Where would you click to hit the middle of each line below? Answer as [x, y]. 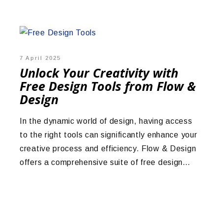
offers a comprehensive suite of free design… [105, 163]
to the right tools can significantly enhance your [109, 135]
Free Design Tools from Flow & [108, 86]
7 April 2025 [40, 58]
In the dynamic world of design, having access [106, 121]
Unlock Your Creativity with [99, 72]
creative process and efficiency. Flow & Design [108, 149]
